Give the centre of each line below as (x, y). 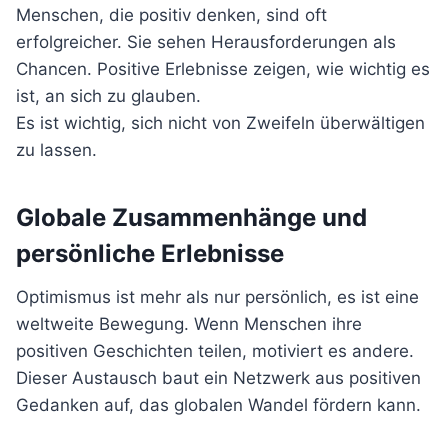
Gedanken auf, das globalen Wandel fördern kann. (218, 405)
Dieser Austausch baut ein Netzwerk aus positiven (218, 378)
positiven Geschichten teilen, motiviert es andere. (215, 351)
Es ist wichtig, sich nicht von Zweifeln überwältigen (220, 123)
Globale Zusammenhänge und (191, 217)
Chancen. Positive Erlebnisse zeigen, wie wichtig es (223, 69)
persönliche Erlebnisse (150, 253)
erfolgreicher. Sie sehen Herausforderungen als (206, 42)
